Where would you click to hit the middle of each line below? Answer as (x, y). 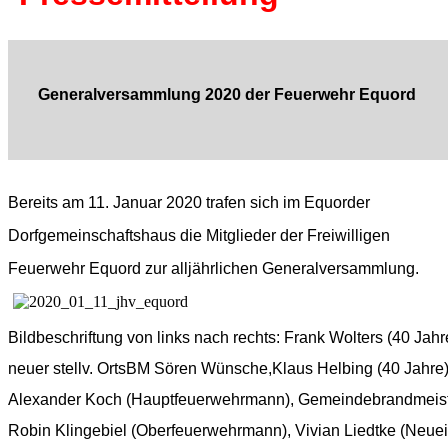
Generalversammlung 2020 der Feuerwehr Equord (226, 94)
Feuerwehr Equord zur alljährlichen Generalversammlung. (213, 269)
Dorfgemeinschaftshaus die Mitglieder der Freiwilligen (199, 236)
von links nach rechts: (205, 337)
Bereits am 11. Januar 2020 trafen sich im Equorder (189, 203)
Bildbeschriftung (67, 337)
